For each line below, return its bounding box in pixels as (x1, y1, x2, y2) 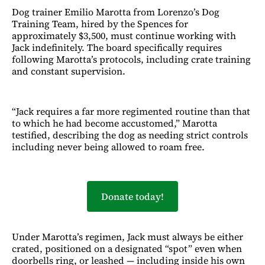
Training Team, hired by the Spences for (12, 17, 188, 30)
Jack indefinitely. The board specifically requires (12, 40, 222, 54)
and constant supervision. (12, 64, 125, 77)
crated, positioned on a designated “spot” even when (12, 241, 242, 255)
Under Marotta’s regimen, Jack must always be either (12, 230, 243, 243)
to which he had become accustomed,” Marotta (12, 116, 217, 130)
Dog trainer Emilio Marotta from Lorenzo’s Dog (12, 5, 219, 18)
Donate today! (101, 189, 164, 203)
